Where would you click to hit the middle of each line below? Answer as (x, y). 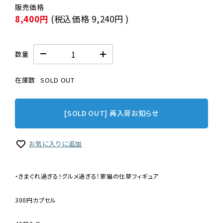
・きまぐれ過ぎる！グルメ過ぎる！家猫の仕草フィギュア (87, 176)
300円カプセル (36, 200)
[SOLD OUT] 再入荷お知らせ (111, 113)
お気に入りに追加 (56, 143)
